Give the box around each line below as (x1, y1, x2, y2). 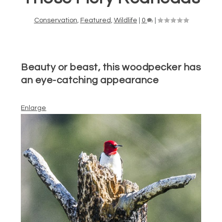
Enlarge (21, 104, 47, 111)
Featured (80, 16, 111, 24)
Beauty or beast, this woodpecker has (21, 62, 201, 72)
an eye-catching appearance (21, 75, 159, 85)
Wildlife (113, 16, 137, 24)
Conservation (34, 16, 77, 24)
